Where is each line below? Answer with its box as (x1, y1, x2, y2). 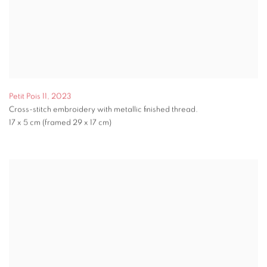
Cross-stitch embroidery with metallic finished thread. (9, 105, 198, 114)
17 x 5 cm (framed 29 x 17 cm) (9, 119, 111, 127)
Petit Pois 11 (9, 92, 47, 101)
